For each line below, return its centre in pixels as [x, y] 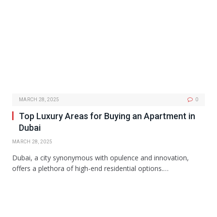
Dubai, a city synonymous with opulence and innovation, [101, 157]
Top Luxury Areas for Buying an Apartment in [107, 116]
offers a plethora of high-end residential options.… [90, 168]
